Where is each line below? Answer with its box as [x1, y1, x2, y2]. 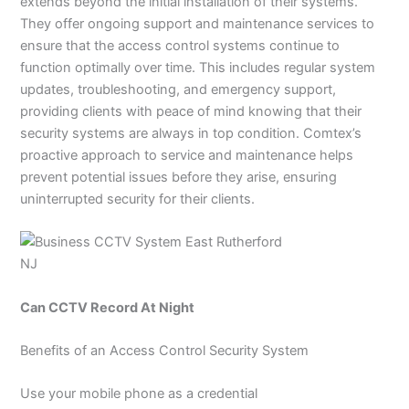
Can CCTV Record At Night [20, 299, 195, 316]
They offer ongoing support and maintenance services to [20, 15, 375, 32]
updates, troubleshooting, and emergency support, [20, 80, 337, 98]
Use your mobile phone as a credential [20, 385, 258, 403]
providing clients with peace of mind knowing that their [20, 102, 362, 120]
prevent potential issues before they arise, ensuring [20, 168, 338, 185]
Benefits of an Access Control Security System [20, 341, 309, 359]
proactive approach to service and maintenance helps [20, 146, 354, 163]
